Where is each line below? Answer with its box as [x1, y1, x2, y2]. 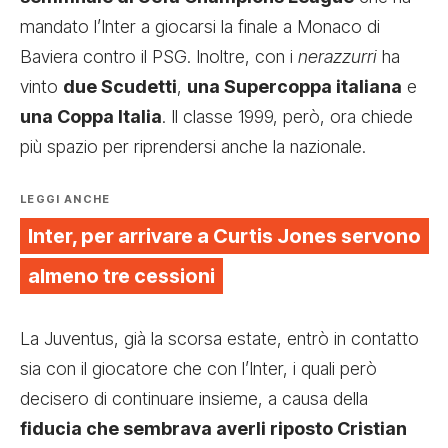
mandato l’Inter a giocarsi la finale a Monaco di [20, 15, 380, 37]
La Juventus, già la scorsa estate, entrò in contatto [20, 327, 419, 349]
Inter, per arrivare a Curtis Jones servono [28, 223, 421, 248]
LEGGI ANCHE [20, 191, 111, 206]
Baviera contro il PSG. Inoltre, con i [20, 45, 298, 67]
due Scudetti [63, 75, 177, 97]
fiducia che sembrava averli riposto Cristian [20, 417, 407, 439]
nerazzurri [298, 45, 377, 67]
